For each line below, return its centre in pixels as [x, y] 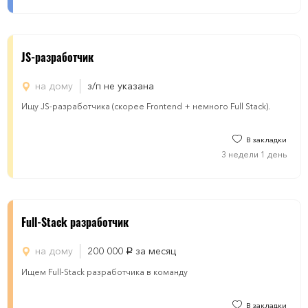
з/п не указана [121, 86]
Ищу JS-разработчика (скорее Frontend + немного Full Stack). [146, 106]
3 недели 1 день [254, 154]
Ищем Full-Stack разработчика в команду [104, 272]
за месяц [154, 251]
